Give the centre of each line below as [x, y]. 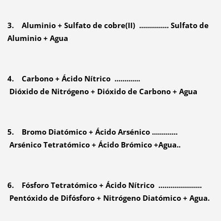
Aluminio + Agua [37, 38]
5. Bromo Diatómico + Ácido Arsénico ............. [92, 132]
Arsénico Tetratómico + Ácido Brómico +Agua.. [94, 145]
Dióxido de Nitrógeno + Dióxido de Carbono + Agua [102, 92]
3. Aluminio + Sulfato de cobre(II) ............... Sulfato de [108, 25]
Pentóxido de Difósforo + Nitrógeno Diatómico [95, 198]
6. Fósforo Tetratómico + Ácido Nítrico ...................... [104, 185]
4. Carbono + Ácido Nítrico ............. [74, 79]
